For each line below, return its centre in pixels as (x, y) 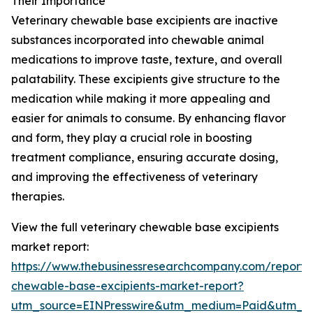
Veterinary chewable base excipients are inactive (145, 21)
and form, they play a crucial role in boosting (132, 138)
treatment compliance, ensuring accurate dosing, (145, 158)
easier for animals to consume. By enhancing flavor (148, 118)
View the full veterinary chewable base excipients (145, 227)
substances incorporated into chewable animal (138, 40)
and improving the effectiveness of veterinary (134, 177)
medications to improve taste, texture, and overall (147, 60)
